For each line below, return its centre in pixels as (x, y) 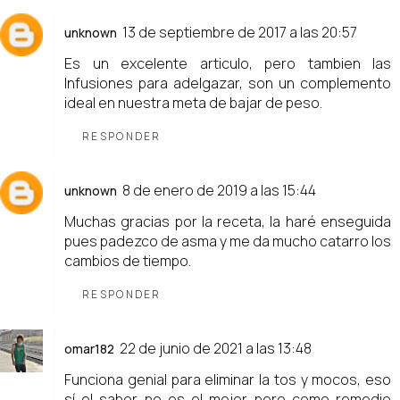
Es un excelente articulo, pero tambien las (228, 64)
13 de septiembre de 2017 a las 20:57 (240, 33)
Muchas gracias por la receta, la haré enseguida (228, 222)
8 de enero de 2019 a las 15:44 (219, 191)
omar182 (89, 349)
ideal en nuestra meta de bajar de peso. (193, 103)
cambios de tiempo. (128, 261)
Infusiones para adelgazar (152, 83)
